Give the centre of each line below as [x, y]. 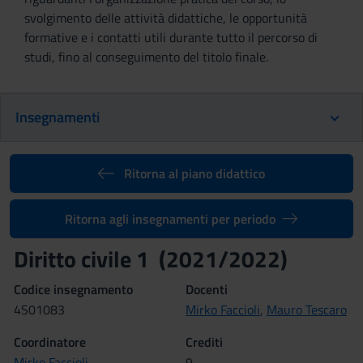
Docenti [207, 289]
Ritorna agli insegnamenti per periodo [171, 219]
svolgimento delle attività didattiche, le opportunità [166, 18]
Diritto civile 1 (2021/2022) [151, 259]
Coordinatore [50, 342]
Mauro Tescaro [307, 310]
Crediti [204, 342]
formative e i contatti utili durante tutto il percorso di [171, 37]
